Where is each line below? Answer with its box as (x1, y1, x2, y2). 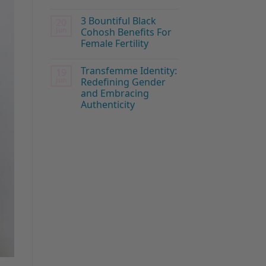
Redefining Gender (80, 75, 166, 89)
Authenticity (80, 98, 135, 112)
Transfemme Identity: (80, 64, 177, 78)
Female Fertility (80, 37, 148, 50)
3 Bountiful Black (80, 14, 156, 28)
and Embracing (80, 87, 149, 100)
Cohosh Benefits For (80, 26, 172, 39)
